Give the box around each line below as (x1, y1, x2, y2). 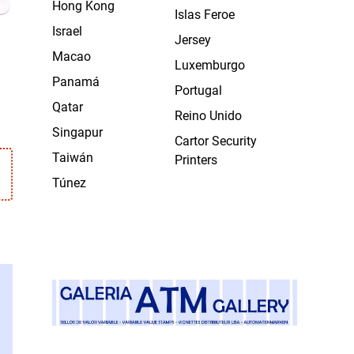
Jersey (175, 32, 211, 47)
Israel (52, 23, 82, 39)
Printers (175, 152, 217, 168)
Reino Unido (175, 107, 242, 123)
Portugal (175, 82, 222, 98)
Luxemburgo (175, 57, 245, 73)
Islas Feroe (175, 6, 235, 22)
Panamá (52, 73, 100, 89)
